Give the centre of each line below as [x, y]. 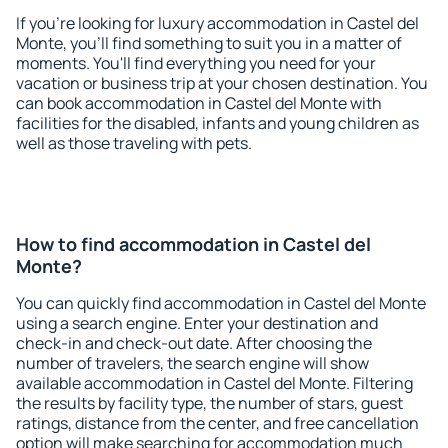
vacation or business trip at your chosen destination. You [222, 83]
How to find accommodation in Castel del [193, 244]
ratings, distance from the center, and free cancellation [217, 423]
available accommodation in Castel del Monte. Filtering [214, 383]
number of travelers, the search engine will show [192, 363]
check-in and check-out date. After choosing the [194, 343]
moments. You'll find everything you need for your [196, 63]
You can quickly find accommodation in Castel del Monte [221, 303]
